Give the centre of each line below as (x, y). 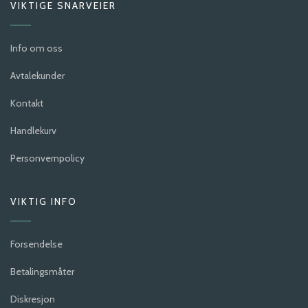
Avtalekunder (37, 76)
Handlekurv (33, 131)
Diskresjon (33, 299)
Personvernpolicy (47, 158)
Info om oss (36, 48)
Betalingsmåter (42, 272)
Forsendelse (36, 244)
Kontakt (27, 103)
